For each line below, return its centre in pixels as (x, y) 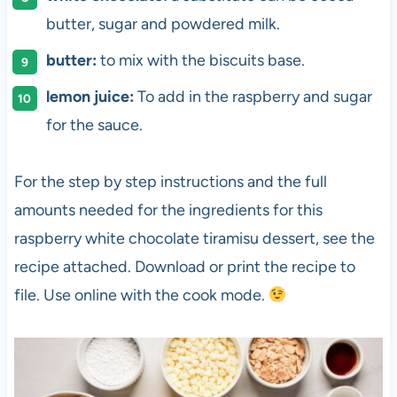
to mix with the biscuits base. (200, 61)
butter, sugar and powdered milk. (163, 24)
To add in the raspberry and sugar (253, 97)
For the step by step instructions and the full (170, 182)
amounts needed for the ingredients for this (168, 210)
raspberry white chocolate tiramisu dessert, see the (194, 239)
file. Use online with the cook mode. (141, 296)
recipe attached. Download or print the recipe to (184, 267)
